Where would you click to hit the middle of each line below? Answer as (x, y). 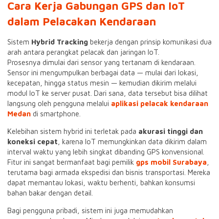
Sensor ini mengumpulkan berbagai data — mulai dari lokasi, (103, 73)
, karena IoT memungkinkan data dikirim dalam (132, 142)
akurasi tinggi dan (171, 131)
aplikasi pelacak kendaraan (160, 103)
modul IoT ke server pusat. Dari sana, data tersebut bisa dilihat (108, 93)
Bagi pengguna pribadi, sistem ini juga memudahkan (90, 210)
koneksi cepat (33, 142)
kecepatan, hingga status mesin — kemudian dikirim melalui (102, 83)
